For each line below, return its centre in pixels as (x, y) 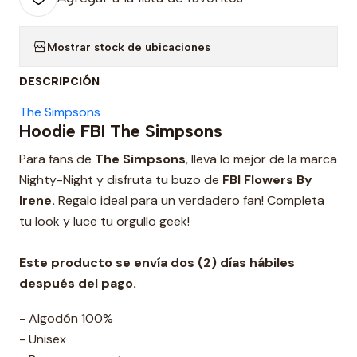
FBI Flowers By (267, 180)
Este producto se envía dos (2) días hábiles (157, 263)
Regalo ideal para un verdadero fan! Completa (190, 200)
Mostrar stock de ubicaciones (129, 47)
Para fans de (57, 159)
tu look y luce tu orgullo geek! (104, 221)
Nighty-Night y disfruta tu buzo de (121, 180)
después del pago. (78, 283)
